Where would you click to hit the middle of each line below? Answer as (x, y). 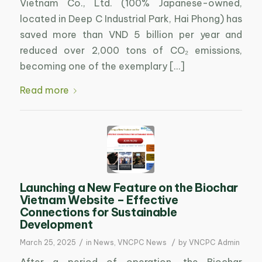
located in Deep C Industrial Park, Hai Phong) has (131, 18)
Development (56, 224)
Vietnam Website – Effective (99, 200)
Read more (44, 90)
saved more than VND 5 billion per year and (131, 34)
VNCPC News (142, 242)
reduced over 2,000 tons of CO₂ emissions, (131, 50)
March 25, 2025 (48, 242)
